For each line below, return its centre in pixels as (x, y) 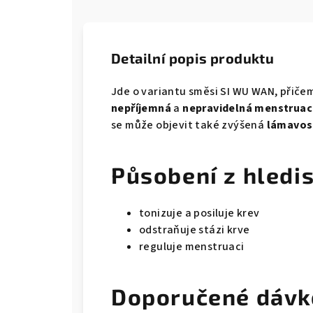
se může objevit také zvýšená (189, 125)
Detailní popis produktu (193, 58)
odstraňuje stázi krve (195, 230)
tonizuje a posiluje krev (199, 213)
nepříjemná (141, 108)
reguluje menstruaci (192, 247)
